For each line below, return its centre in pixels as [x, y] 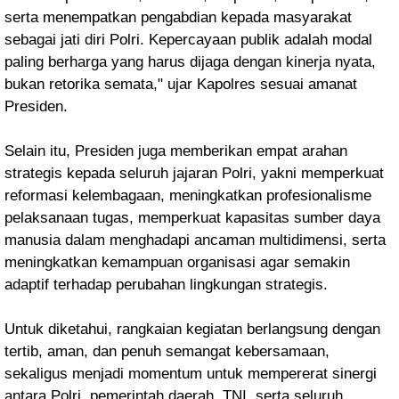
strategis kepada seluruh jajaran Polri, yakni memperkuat [194, 173]
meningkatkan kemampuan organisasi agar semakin [177, 262]
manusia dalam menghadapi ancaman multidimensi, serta [195, 240]
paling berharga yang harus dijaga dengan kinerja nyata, [190, 62]
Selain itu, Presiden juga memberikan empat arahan [176, 151]
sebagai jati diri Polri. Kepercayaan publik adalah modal [188, 40]
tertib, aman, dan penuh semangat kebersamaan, [167, 351]
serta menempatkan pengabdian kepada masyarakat [178, 17]
